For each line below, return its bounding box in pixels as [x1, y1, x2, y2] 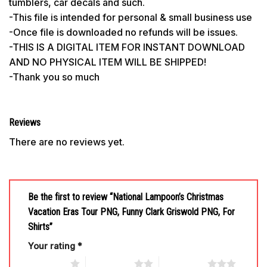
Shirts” [28, 221, 55, 233]
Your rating [28, 241, 77, 252]
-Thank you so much [9, 70, 100, 83]
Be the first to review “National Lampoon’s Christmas [28, 191, 223, 203]
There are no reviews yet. [9, 135, 125, 148]
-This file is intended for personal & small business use [9, 11, 252, 23]
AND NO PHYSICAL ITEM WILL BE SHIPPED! [9, 55, 206, 68]
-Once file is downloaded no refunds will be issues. [9, 26, 238, 38]
